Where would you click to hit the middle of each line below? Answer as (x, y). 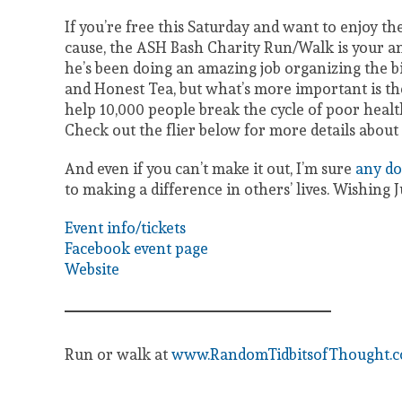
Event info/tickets (125, 227)
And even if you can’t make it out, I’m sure (210, 168)
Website (92, 269)
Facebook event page (136, 248)
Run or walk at (118, 354)
